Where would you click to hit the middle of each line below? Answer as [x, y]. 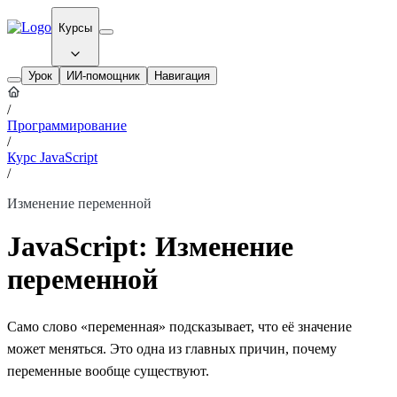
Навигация [182, 75]
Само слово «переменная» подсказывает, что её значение [179, 326]
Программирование [67, 125]
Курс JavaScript [52, 157]
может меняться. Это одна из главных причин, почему [172, 348]
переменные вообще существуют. [108, 370]
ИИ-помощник [103, 75]
